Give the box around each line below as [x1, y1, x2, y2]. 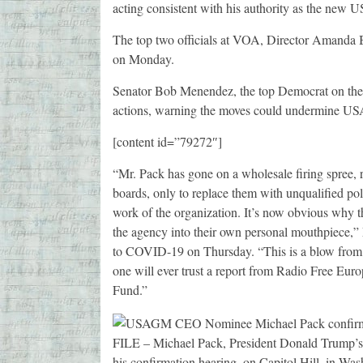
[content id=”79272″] [112, 133, 222, 151]
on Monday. [112, 50, 174, 68]
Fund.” [112, 281, 147, 299]
